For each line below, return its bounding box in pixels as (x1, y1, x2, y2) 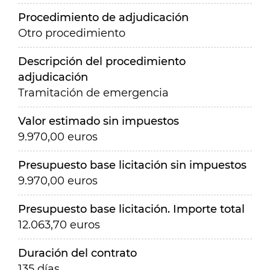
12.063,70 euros (18, 218, 100, 231)
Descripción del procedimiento (18, 55, 186, 68)
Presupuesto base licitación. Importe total (18, 202, 245, 216)
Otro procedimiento (18, 27, 125, 40)
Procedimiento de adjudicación (18, 11, 189, 24)
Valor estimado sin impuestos (18, 115, 179, 128)
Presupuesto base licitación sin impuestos (18, 159, 246, 172)
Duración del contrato (18, 246, 137, 260)
